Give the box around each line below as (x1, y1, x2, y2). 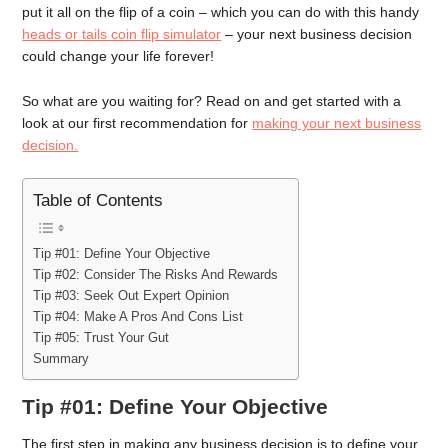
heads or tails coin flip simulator (22, 25, 222, 42)
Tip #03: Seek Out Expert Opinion (33, 289, 230, 304)
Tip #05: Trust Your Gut (33, 331, 170, 346)
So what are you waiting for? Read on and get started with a (22, 92, 402, 109)
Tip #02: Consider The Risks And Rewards (33, 268, 279, 283)
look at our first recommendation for (22, 114, 253, 131)
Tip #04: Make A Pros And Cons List (33, 310, 244, 325)
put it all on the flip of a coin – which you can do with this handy (22, 3, 420, 20)
